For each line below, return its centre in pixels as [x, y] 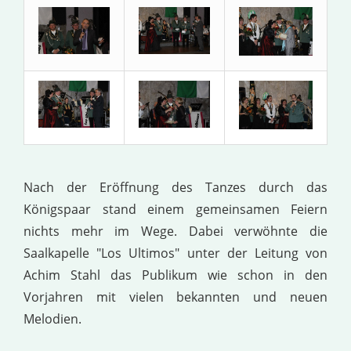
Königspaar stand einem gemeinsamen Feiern [175, 209]
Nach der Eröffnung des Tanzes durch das [175, 187]
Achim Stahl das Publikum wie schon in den [175, 275]
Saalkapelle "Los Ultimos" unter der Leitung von [175, 253]
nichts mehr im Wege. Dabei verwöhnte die [175, 231]
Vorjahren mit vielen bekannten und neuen [175, 297]
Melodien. [52, 318]
